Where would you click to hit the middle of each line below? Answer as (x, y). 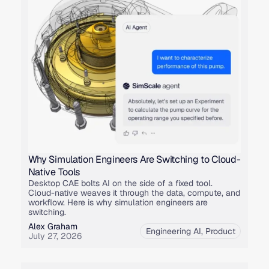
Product (220, 231)
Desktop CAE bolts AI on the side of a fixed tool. (120, 183)
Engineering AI (173, 231)
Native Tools (54, 172)
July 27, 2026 (55, 236)
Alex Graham (53, 226)
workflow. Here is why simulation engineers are (118, 202)
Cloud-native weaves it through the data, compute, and (134, 192)
